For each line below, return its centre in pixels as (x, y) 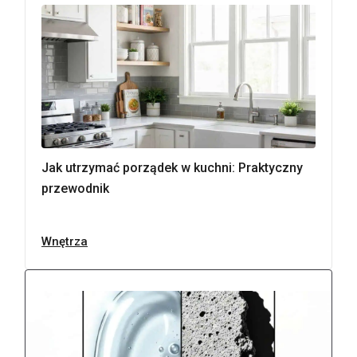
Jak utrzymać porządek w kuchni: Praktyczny (172, 168)
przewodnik (75, 188)
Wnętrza (65, 241)
